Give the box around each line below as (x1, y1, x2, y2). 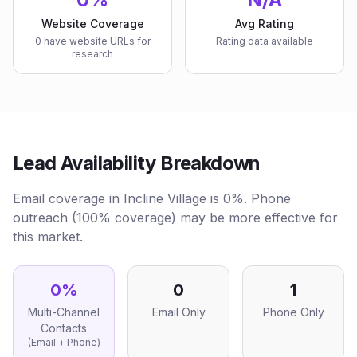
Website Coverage (41, 17, 144, 30)
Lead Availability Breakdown (13, 151, 261, 175)
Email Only (151, 305, 206, 319)
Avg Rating (235, 17, 294, 30)
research (72, 48, 113, 60)
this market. (13, 229, 83, 245)
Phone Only (262, 305, 324, 319)
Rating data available (216, 35, 313, 47)
